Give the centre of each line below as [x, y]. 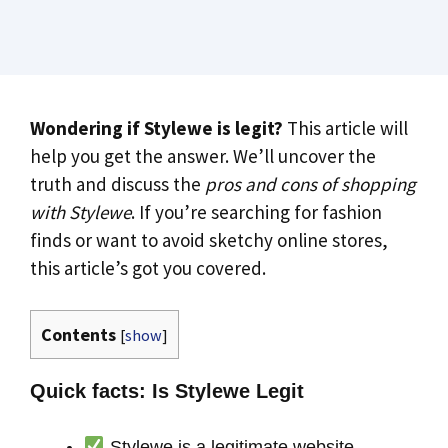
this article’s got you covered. [148, 267]
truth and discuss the [117, 183]
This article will [345, 127]
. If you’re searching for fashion [256, 211]
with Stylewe [80, 211]
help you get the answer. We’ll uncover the [203, 155]
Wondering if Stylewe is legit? [156, 127]
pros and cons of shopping [310, 183]
